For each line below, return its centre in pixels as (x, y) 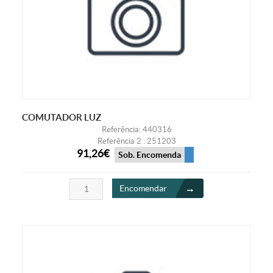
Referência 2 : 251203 (136, 141)
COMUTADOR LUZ (61, 118)
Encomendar (143, 188)
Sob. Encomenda (149, 154)
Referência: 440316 (136, 130)
